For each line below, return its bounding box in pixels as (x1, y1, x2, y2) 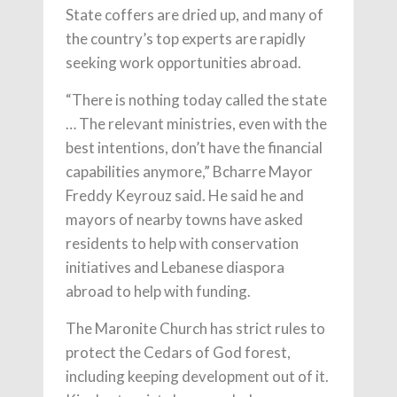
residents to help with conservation (66, 233, 299, 253)
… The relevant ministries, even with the (66, 113, 327, 133)
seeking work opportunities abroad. (66, 52, 301, 72)
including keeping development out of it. (66, 366, 329, 385)
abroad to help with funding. (66, 281, 251, 300)
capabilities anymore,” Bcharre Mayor (66, 161, 313, 181)
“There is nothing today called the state (66, 90, 327, 109)
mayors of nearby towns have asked (66, 209, 303, 229)
